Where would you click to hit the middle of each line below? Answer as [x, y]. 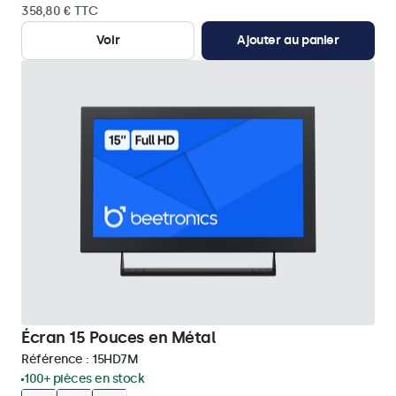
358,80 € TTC [59, 11]
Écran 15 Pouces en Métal [118, 338]
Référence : [57, 359]
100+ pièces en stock [84, 379]
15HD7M [115, 359]
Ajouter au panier [288, 40]
